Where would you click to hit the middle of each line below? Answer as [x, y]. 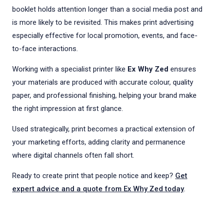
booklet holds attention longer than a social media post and [107, 9]
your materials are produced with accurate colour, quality [103, 82]
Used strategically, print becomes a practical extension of [104, 129]
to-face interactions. [45, 48]
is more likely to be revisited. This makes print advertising [103, 22]
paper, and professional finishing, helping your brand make [104, 95]
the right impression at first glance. [68, 108]
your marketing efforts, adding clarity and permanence [99, 142]
